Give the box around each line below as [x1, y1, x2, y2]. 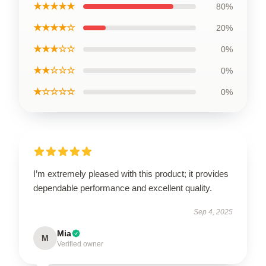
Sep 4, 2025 [194, 208, 233, 216]
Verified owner [57, 240, 103, 248]
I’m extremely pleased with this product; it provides [33, 169, 229, 179]
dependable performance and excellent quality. [33, 183, 212, 193]
